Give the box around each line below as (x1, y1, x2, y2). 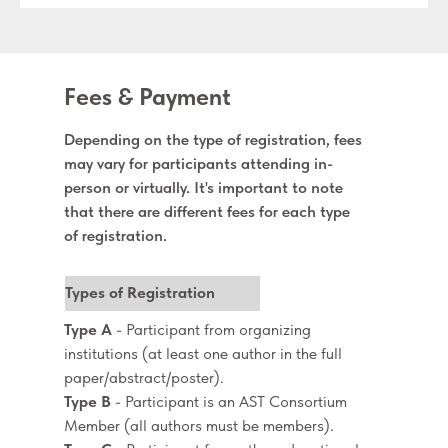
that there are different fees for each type (64, 202, 350, 221)
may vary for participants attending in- (64, 154, 333, 173)
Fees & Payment (64, 82, 231, 111)
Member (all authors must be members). (64, 416, 334, 435)
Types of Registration (65, 283, 215, 302)
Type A (64, 320, 112, 339)
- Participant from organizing (112, 320, 311, 339)
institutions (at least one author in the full (64, 344, 342, 363)
